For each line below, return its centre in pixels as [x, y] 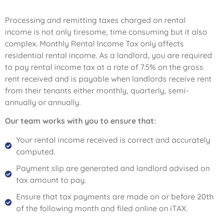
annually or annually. [43, 102]
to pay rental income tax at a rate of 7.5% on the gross [104, 67]
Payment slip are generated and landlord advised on [113, 168]
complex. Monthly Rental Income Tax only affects [94, 43]
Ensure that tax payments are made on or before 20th [115, 196]
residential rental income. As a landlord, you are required [109, 55]
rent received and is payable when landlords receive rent [108, 78]
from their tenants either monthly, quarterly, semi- [97, 90]
